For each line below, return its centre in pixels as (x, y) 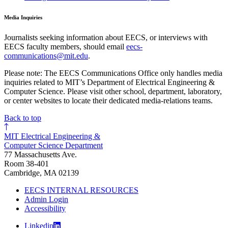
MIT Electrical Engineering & (52, 136)
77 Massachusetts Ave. (40, 154)
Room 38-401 (26, 163)
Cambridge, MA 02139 (41, 173)
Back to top (23, 118)
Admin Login (46, 199)
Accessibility (45, 208)
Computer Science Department (53, 145)
